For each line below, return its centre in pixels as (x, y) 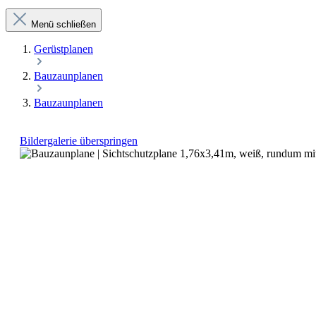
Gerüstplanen (63, 49)
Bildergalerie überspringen (79, 141)
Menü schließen (63, 24)
